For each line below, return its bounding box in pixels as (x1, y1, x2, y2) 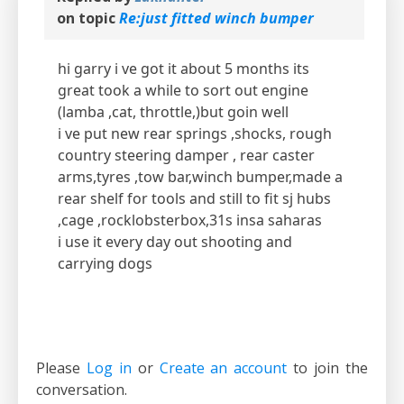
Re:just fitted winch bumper (119, 7, 314, 28)
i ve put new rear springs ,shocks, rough (58, 123, 332, 143)
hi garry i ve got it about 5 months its (58, 58, 309, 78)
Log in (86, 357, 132, 378)
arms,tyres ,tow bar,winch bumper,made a (58, 166, 343, 187)
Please (36, 357, 87, 378)
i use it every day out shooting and (58, 231, 292, 252)
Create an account (159, 357, 288, 378)
